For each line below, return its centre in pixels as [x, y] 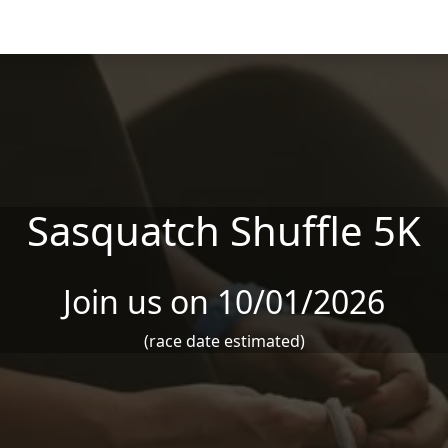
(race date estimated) [224, 341]
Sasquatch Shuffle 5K [224, 230]
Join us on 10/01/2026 [224, 301]
